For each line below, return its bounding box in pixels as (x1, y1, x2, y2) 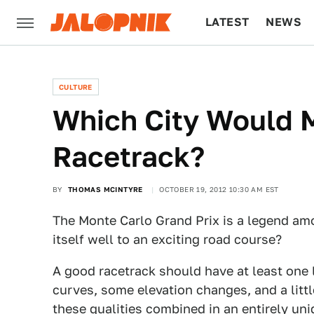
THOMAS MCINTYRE (67, 185, 143, 193)
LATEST (205, 15, 250, 29)
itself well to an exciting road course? (53, 232, 282, 247)
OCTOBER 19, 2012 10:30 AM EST (159, 185, 279, 193)
